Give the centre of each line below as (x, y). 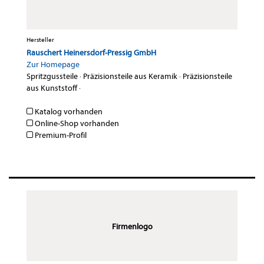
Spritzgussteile (52, 77)
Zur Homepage (53, 65)
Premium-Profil (60, 136)
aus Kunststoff (52, 88)
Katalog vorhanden (68, 112)
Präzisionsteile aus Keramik (130, 77)
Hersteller (40, 40)
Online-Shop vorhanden (76, 124)
